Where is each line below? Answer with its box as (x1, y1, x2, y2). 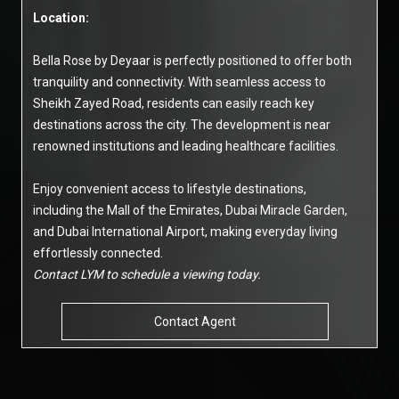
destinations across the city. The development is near (33, 118, 330, 132)
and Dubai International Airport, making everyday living (33, 224, 338, 239)
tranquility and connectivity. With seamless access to (33, 75, 326, 89)
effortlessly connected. (33, 246, 163, 260)
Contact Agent (154, 314, 236, 329)
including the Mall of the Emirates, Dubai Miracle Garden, (33, 203, 347, 217)
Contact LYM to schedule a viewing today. (33, 267, 261, 281)
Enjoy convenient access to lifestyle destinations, (33, 182, 306, 196)
